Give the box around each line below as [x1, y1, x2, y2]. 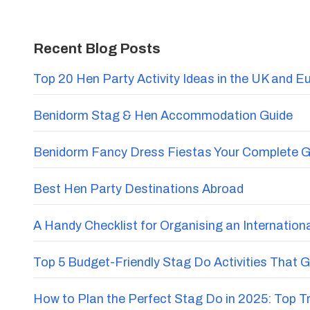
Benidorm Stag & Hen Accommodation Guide [33, 108, 293, 122]
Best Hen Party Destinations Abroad [33, 181, 244, 196]
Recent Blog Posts [33, 40, 161, 56]
